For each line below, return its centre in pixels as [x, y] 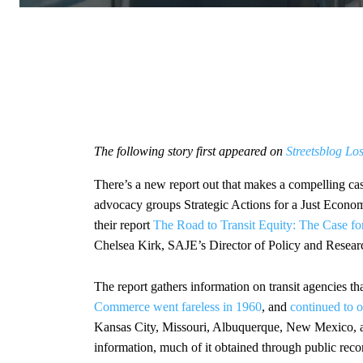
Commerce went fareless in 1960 [178, 306]
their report [124, 224]
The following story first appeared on [190, 151]
